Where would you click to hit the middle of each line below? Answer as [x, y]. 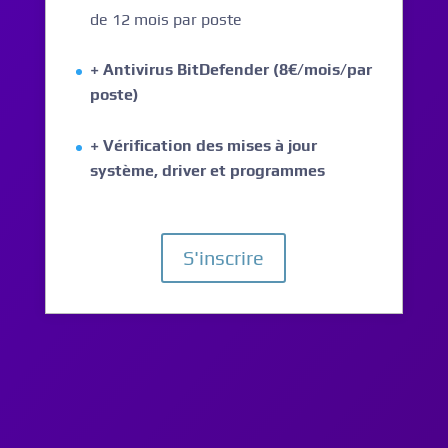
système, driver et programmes [207, 170]
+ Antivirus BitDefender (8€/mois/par [230, 70]
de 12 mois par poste [165, 19]
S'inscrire [224, 257]
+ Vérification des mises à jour [203, 145]
